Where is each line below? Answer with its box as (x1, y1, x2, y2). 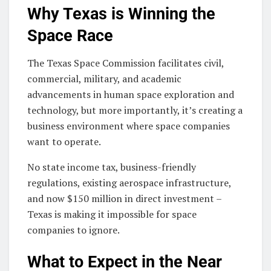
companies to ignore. (27, 223, 120, 237)
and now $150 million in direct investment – (27, 191, 221, 205)
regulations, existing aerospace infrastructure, (27, 175, 231, 189)
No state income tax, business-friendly (27, 160, 196, 174)
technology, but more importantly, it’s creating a (27, 103, 243, 117)
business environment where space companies (27, 119, 230, 132)
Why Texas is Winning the (27, 4, 215, 24)
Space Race (27, 26, 113, 46)
